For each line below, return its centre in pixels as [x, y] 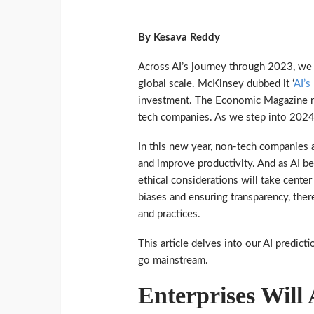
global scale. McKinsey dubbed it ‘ [216, 84]
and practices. [169, 214]
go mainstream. [173, 261]
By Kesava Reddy [179, 38]
